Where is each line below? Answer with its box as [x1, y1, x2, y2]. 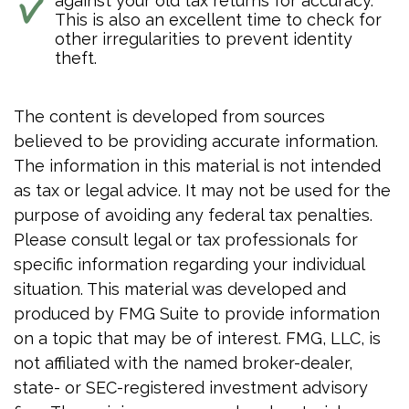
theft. [55, 48, 97, 68]
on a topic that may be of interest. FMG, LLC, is [14, 329, 381, 349]
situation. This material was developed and [14, 279, 346, 299]
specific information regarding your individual [14, 255, 364, 275]
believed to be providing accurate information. [14, 131, 378, 152]
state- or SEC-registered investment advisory [14, 378, 368, 398]
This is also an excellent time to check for [55, 10, 382, 30]
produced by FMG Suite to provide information [14, 304, 380, 324]
